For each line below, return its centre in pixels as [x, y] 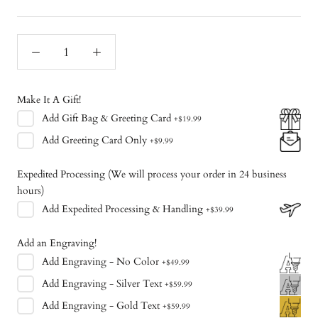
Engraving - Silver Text [112, 284]
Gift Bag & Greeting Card [116, 119]
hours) [31, 191]
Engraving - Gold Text [111, 306]
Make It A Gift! [49, 100]
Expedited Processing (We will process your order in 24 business [152, 175]
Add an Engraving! [57, 243]
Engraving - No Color [110, 262]
